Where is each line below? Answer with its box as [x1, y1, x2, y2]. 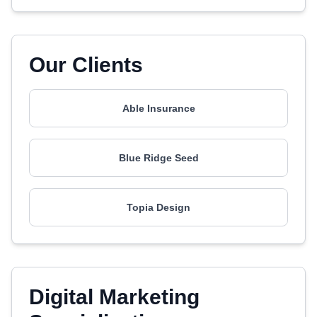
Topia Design [127, 202, 190, 213]
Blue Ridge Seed [118, 152, 199, 163]
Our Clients [29, 53, 143, 76]
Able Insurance [122, 103, 195, 114]
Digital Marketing [29, 285, 200, 309]
